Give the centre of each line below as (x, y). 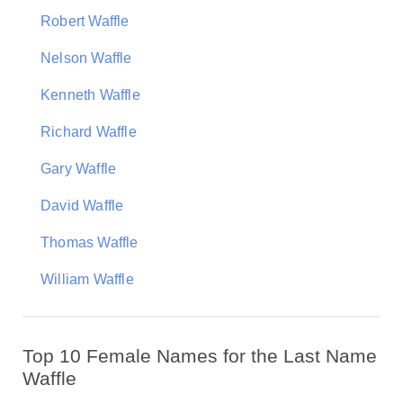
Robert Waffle (85, 21)
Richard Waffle (89, 132)
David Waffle (82, 206)
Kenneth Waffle (90, 95)
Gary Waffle (79, 169)
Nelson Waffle (86, 58)
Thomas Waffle (90, 242)
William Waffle (87, 279)
